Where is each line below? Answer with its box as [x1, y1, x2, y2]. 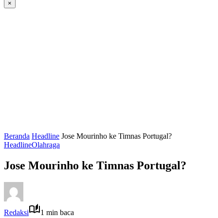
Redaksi [4, 208, 29, 217]
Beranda [4, 132, 30, 140]
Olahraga [32, 141, 60, 149]
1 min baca [40, 208, 74, 217]
